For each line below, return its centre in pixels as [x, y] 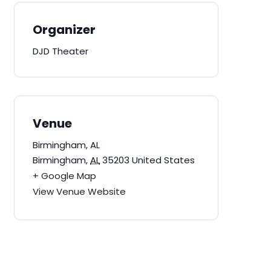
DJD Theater [61, 51]
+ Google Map [65, 176]
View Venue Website [80, 191]
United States [164, 160]
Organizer [64, 30]
